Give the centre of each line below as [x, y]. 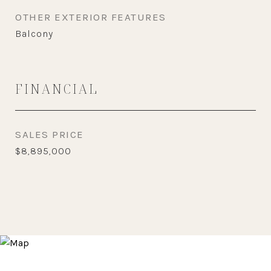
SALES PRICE [50, 134]
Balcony [34, 34]
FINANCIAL [57, 89]
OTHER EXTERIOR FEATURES [91, 17]
